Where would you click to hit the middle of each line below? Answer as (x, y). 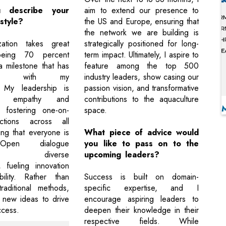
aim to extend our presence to (142, 11)
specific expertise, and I (142, 188)
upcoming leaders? (122, 155)
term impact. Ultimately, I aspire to (142, 55)
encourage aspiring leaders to (142, 199)
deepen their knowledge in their (142, 210)
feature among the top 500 (142, 66)
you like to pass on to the (142, 144)
